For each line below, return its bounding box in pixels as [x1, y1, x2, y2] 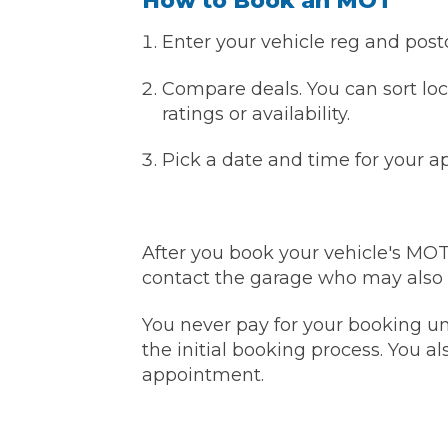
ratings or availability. [162, 102, 350, 125]
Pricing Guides [32, 12, 158, 33]
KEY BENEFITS [40, 241, 196, 266]
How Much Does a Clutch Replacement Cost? [32, 49, 427, 70]
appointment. [142, 363, 264, 386]
